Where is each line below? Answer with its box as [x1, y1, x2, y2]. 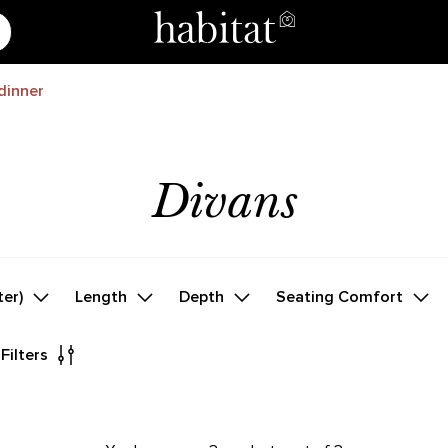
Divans [151, 172, 297, 231]
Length [75, 287, 128, 307]
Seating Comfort [276, 287, 404, 307]
